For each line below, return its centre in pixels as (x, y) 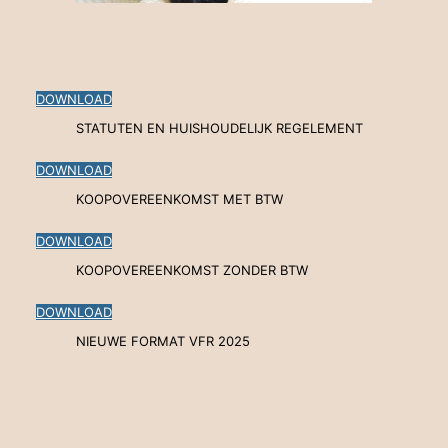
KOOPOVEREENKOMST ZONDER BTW (192, 269)
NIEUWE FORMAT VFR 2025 (163, 340)
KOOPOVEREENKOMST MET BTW (179, 198)
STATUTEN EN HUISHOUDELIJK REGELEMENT (219, 127)
